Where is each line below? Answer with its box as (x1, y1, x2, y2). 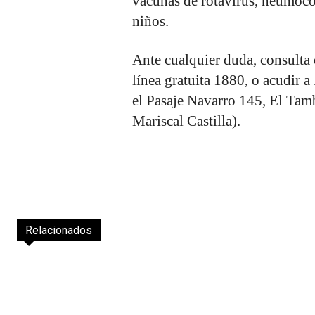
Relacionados (25, 223, 92, 237)
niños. (132, 12, 169, 30)
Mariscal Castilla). (132, 112, 240, 129)
